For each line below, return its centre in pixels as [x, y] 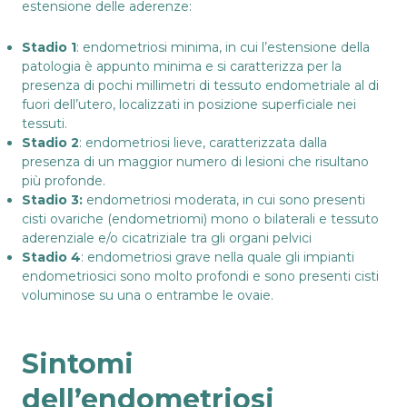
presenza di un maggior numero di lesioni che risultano [195, 161]
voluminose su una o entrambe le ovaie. [148, 295]
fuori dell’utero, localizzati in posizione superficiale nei [189, 104]
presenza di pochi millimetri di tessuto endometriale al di [200, 85]
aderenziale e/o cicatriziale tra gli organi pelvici [167, 238]
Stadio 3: [52, 199]
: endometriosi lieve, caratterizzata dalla [203, 142]
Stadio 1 [49, 47]
